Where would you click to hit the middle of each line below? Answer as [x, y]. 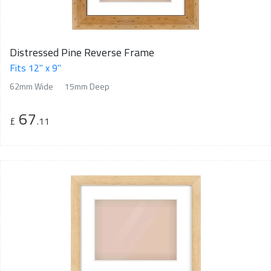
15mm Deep [87, 87]
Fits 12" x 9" [35, 68]
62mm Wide [31, 87]
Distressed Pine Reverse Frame [82, 53]
